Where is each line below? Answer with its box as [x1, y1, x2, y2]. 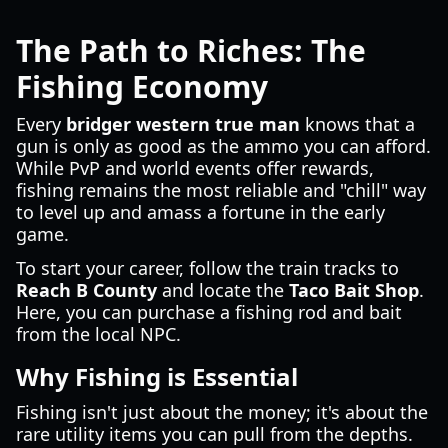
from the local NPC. [16, 322, 181, 346]
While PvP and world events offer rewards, [16, 156, 374, 180]
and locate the [157, 278, 289, 302]
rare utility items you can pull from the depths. [16, 422, 413, 446]
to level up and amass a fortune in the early [16, 200, 385, 224]
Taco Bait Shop [289, 278, 419, 302]
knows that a [300, 112, 415, 136]
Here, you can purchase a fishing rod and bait [16, 300, 402, 324]
